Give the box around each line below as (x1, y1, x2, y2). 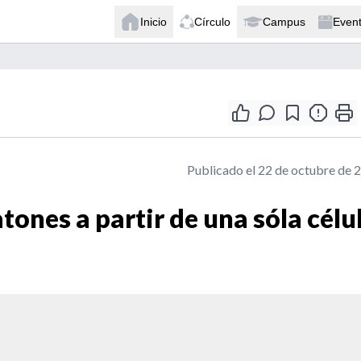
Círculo (194, 15, 230, 28)
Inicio (140, 15, 167, 28)
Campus (263, 15, 305, 28)
